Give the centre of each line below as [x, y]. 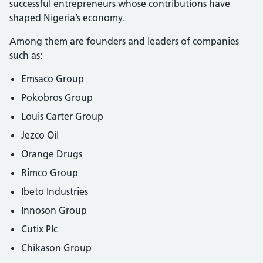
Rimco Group [50, 172]
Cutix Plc [39, 229]
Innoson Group [54, 210]
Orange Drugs [52, 154]
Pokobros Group [57, 97]
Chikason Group [56, 247]
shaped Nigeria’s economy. [67, 17]
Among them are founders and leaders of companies [124, 41]
